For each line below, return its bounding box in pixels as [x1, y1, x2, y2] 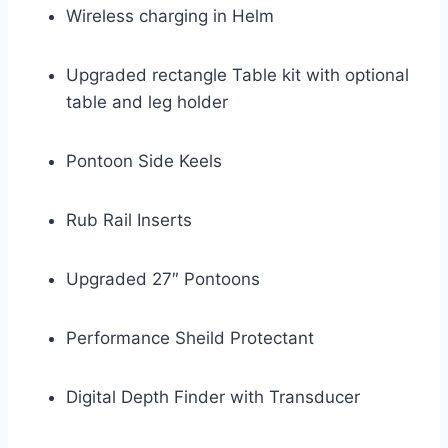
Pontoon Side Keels [66, 150, 222, 171]
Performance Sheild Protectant [66, 327, 314, 348]
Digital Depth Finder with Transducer [66, 386, 360, 407]
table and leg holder [66, 91, 228, 112]
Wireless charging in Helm [66, 5, 274, 26]
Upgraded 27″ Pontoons [66, 268, 260, 289]
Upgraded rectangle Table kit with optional [66, 64, 409, 85]
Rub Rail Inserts [66, 209, 192, 230]
